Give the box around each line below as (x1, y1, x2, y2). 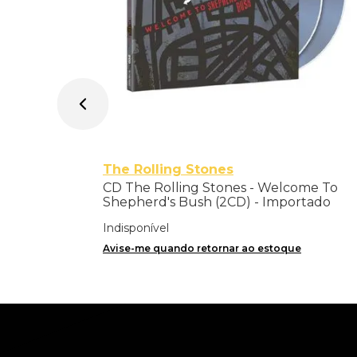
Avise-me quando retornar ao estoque (102, 241, 301, 254)
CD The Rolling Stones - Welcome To (102, 179, 338, 195)
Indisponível (102, 220, 169, 235)
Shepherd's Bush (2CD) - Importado (102, 194, 331, 210)
